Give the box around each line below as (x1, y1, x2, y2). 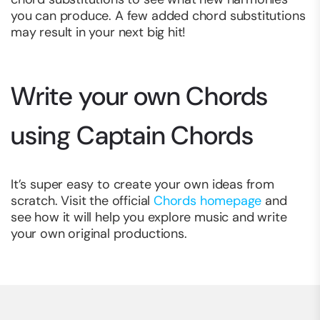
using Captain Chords (11, 119, 254, 153)
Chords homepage (153, 192, 262, 210)
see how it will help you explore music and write (11, 209, 287, 226)
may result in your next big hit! (11, 24, 186, 41)
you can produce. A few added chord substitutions (11, 7, 306, 25)
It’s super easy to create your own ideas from (11, 176, 274, 194)
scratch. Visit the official (11, 192, 154, 210)
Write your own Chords (11, 79, 269, 114)
